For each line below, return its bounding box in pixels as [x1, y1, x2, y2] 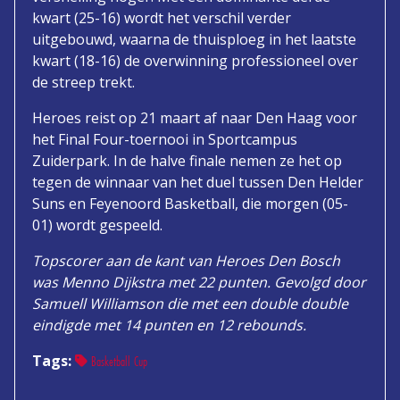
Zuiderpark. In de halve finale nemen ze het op [32, 150, 342, 171]
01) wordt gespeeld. [32, 214, 162, 235]
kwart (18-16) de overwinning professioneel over [32, 50, 358, 71]
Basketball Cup [87, 351, 147, 371]
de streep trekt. [32, 71, 135, 92]
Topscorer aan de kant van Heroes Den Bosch [32, 250, 340, 271]
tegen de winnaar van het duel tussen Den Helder [32, 171, 363, 192]
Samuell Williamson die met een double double [32, 293, 348, 313]
